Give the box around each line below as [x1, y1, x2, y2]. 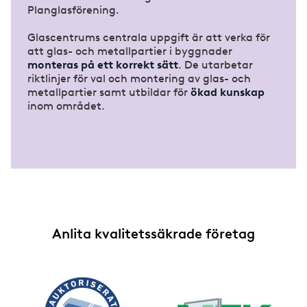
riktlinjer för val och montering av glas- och [27, 72, 251, 86]
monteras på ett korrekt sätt [27, 58, 178, 72]
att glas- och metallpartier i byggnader [27, 45, 232, 58]
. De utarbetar [178, 58, 253, 72]
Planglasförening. [27, 3, 119, 17]
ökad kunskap [191, 86, 265, 99]
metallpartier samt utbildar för [27, 86, 191, 99]
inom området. [27, 99, 108, 113]
